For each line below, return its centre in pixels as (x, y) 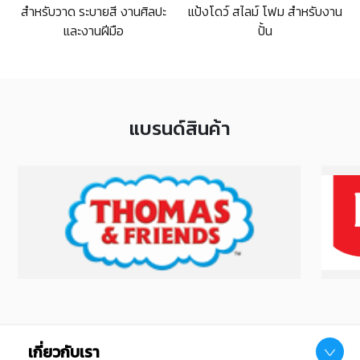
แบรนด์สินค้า (180, 129)
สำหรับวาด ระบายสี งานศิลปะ (93, 12)
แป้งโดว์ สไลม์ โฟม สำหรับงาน (266, 12)
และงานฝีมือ (93, 31)
